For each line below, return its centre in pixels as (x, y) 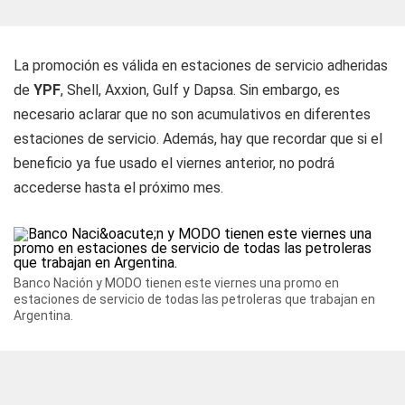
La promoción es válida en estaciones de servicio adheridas (201, 66)
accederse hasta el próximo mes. (118, 188)
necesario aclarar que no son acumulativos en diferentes (192, 114)
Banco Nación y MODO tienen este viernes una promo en (176, 283)
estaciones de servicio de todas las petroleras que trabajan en (194, 299)
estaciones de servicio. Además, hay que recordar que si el (198, 139)
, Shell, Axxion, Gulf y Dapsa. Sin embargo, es (200, 90)
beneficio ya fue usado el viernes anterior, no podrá (174, 163)
